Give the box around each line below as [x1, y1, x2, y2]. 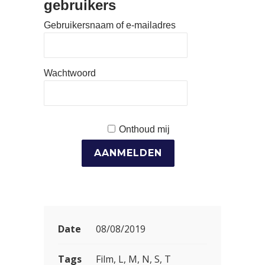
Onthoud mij [118, 124, 170, 134]
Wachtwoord [44, 68, 96, 78]
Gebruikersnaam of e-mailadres [44, 20, 176, 30]
